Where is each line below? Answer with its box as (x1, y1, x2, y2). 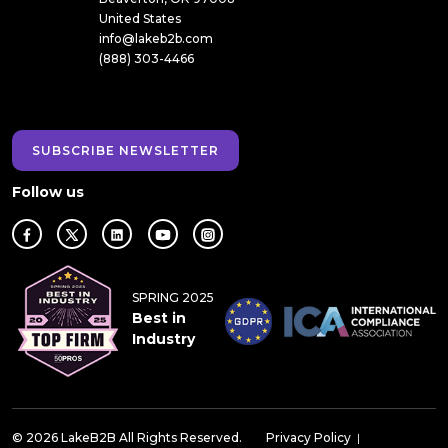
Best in (132, 308, 187, 327)
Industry (132, 329, 196, 348)
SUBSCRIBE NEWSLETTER (32, 143, 219, 159)
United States (99, 11, 181, 27)
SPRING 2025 (132, 289, 215, 305)
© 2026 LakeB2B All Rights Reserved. (12, 430, 242, 446)
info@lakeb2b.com (99, 31, 213, 47)
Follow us (12, 183, 84, 202)
